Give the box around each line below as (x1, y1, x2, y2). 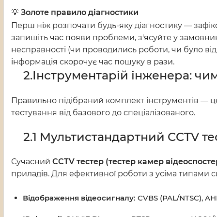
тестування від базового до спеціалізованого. (11, 108, 195, 118)
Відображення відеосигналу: (23, 193, 136, 203)
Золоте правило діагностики (21, 8, 139, 17)
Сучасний (11, 157, 52, 167)
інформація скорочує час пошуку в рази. (11, 57, 174, 67)
